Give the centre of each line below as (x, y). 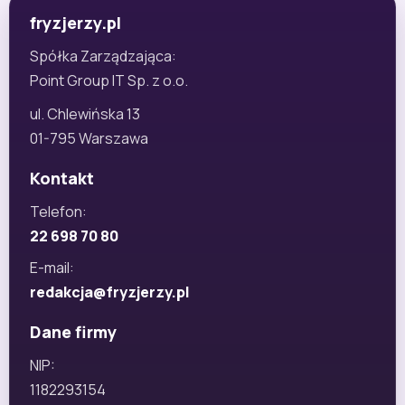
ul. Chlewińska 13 (85, 113)
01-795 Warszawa (89, 138)
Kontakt (62, 178)
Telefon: (58, 211)
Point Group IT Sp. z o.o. (109, 80)
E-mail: (52, 267)
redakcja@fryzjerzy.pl (110, 292)
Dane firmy (73, 331)
